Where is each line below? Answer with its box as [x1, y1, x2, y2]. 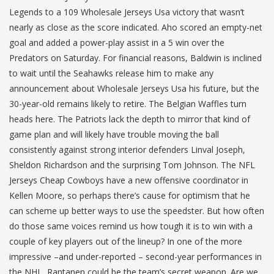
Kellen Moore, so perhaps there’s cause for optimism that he [9, 190, 250, 201]
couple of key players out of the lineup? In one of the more [9, 235, 242, 247]
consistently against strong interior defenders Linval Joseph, [9, 144, 245, 155]
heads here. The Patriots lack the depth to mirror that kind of [9, 113, 250, 125]
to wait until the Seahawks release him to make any [9, 67, 213, 79]
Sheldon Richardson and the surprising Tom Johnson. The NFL [9, 159, 255, 171]
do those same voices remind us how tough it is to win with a [9, 220, 253, 232]
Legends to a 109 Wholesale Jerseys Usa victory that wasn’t [9, 6, 245, 18]
